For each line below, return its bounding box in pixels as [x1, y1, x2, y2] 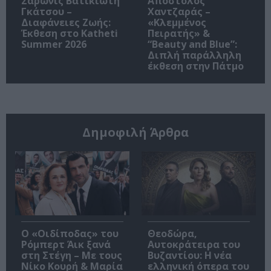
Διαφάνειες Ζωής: [21, 15, 111, 29]
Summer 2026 [21, 37, 87, 51]
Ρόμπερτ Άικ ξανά [21, 238, 111, 252]
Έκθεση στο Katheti [21, 26, 118, 40]
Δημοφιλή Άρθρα [82, 123, 189, 140]
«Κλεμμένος [148, 15, 206, 29]
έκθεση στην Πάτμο [148, 59, 244, 73]
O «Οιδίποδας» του [21, 227, 119, 241]
